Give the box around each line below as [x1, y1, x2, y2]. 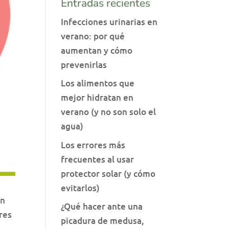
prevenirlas [61, 58, 107, 71]
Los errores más [61, 139, 126, 151]
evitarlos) [61, 181, 100, 194]
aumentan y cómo [61, 44, 133, 56]
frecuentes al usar [61, 153, 134, 165]
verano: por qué [61, 30, 125, 42]
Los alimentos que [61, 77, 135, 89]
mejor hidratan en [61, 91, 134, 103]
